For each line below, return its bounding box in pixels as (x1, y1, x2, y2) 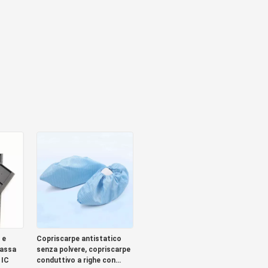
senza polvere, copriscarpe (36, 245, 130, 254)
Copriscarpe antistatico (36, 234, 121, 243)
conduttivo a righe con (36, 256, 115, 264)
